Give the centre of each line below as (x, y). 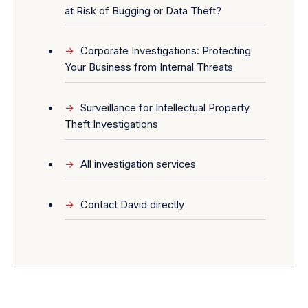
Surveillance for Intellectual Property (165, 108)
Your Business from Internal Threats (148, 68)
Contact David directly (133, 205)
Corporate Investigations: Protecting (166, 51)
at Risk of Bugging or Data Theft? (143, 11)
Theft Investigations (111, 124)
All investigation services (139, 165)
